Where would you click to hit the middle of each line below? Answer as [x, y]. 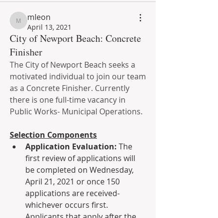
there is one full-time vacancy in [68, 100]
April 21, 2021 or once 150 [73, 182]
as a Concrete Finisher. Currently [70, 88]
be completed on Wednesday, [80, 170]
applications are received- [73, 193]
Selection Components [53, 135]
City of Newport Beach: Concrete [75, 38]
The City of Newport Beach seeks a [73, 65]
